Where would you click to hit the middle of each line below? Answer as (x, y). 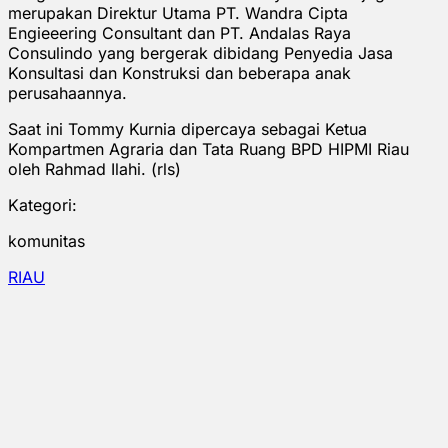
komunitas (46, 240)
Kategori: (42, 204)
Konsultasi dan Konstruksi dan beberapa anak (179, 72)
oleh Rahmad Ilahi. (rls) (94, 168)
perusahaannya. (67, 92)
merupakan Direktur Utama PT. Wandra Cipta (178, 12)
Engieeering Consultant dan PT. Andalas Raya (179, 32)
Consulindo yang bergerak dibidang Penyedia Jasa (200, 52)
